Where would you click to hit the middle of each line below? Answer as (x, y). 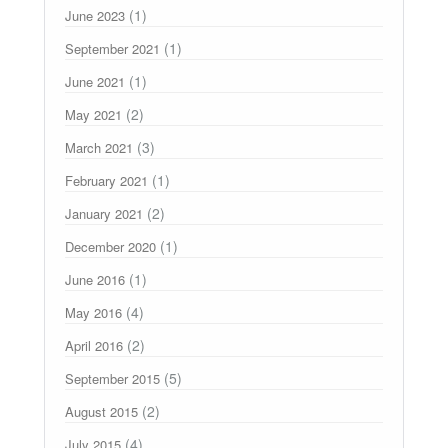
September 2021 (112, 49)
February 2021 (106, 181)
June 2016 (95, 280)
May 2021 (93, 115)
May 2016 (93, 313)
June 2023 (95, 16)
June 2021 (95, 82)
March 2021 (99, 148)
